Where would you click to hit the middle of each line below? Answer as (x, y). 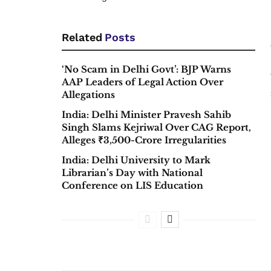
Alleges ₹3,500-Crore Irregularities (144, 140)
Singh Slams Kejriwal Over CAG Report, (156, 128)
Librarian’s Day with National (132, 173)
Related (82, 38)
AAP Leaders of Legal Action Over (142, 82)
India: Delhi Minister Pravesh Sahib (146, 115)
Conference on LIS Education (132, 186)
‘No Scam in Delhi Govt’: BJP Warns (146, 70)
